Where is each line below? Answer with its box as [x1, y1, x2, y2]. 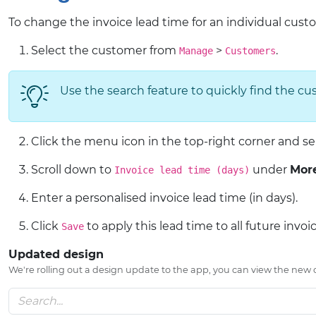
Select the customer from [31, 44, 179, 57]
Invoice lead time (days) [114, 164, 250, 176]
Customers [225, 45, 276, 56]
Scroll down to [31, 163, 114, 176]
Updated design [8, 248, 104, 261]
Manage [179, 45, 213, 56]
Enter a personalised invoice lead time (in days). [31, 191, 298, 205]
